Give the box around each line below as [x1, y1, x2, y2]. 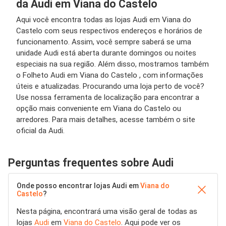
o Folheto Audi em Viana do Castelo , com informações [16, 71, 203, 80]
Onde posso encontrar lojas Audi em [17, 182, 140, 190]
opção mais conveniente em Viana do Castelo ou [16, 104, 181, 113]
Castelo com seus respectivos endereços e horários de [16, 26, 202, 35]
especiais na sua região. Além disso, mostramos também [16, 60, 209, 69]
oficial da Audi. [16, 126, 65, 135]
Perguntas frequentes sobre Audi [8, 156, 174, 169]
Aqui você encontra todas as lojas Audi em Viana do [16, 15, 191, 24]
